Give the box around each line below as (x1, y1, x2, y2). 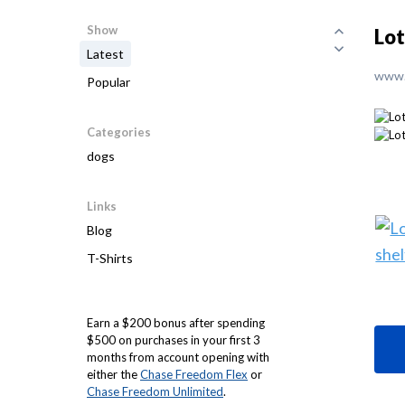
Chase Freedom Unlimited (87, 384, 223, 399)
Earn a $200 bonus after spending (87, 316, 265, 330)
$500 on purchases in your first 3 (87, 333, 260, 347)
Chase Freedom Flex (140, 367, 248, 381)
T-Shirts (87, 250, 133, 266)
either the (87, 367, 140, 381)
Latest (87, 46, 124, 61)
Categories (87, 125, 151, 139)
